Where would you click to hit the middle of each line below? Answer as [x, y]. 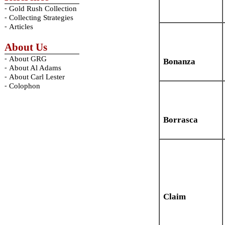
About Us [26, 47]
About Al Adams [35, 68]
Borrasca [181, 120]
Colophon [24, 86]
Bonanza [179, 62]
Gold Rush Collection [43, 9]
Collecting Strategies [41, 18]
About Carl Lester [37, 77]
